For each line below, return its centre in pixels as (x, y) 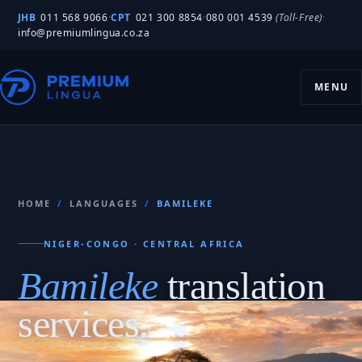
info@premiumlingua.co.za (84, 33)
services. (83, 324)
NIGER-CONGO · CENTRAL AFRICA (144, 244)
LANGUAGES (103, 203)
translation (242, 286)
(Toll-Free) (299, 17)
